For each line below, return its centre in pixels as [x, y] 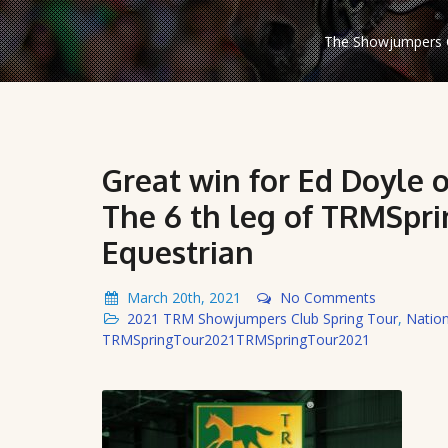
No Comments [328, 297]
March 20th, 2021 [184, 297]
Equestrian [178, 251]
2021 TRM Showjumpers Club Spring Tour [262, 318]
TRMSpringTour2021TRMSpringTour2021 [236, 339]
